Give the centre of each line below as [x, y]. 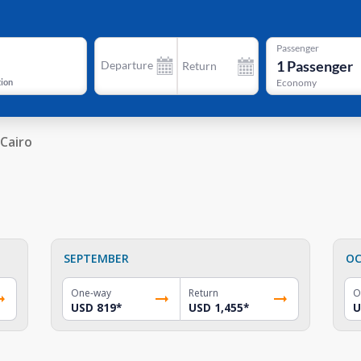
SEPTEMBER [97, 258]
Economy [296, 83]
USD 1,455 [216, 307]
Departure [127, 65]
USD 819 [94, 307]
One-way [91, 293]
